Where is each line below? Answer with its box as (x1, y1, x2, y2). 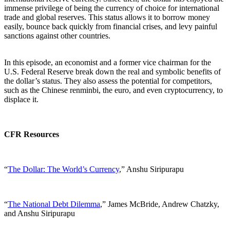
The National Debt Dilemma (8, 199, 100, 208)
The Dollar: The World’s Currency (8, 164, 119, 174)
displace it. (4, 94, 41, 104)
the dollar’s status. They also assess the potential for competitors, (4, 76, 212, 85)
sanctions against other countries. (4, 31, 114, 40)
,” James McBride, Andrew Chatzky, (100, 199, 219, 208)
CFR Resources (4, 129, 59, 139)
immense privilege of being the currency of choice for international (4, 3, 219, 12)
